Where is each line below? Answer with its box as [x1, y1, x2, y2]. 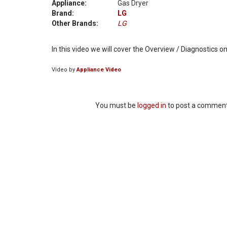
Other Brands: [52, 19, 98, 28]
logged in [137, 101, 166, 110]
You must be [95, 101, 137, 110]
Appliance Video [77, 66, 121, 73]
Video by [52, 66, 77, 73]
